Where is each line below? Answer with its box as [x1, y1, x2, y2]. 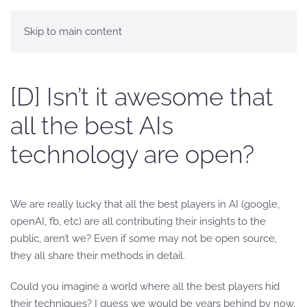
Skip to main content [24, 25, 122, 38]
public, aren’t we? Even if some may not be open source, [10, 232, 277, 245]
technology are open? [10, 140, 254, 169]
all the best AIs [10, 111, 173, 140]
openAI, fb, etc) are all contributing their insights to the [10, 215, 266, 228]
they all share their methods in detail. [10, 249, 185, 262]
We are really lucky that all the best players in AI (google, [10, 198, 280, 210]
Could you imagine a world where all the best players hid [10, 280, 280, 293]
